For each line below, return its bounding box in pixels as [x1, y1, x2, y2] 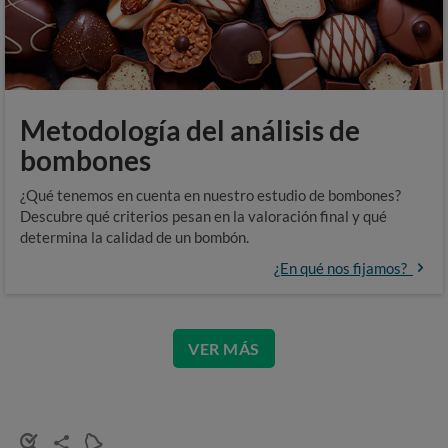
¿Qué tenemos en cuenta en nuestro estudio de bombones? [20, 186, 401, 204]
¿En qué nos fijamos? [274, 259, 413, 277]
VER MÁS [188, 339, 260, 358]
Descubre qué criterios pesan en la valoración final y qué [20, 207, 387, 225]
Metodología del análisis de [20, 113, 360, 147]
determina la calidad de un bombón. [20, 228, 249, 246]
